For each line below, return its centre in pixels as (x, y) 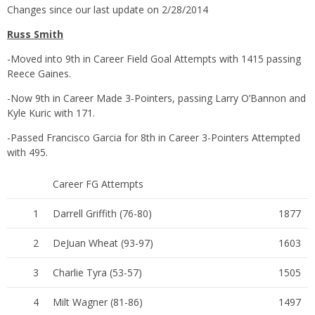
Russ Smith (35, 34)
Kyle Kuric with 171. (51, 112)
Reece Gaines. (39, 73)
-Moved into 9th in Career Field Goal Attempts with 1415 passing (154, 58)
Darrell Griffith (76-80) (102, 213)
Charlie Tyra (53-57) (97, 272)
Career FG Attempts (98, 184)
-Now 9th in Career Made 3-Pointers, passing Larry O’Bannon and (156, 98)
